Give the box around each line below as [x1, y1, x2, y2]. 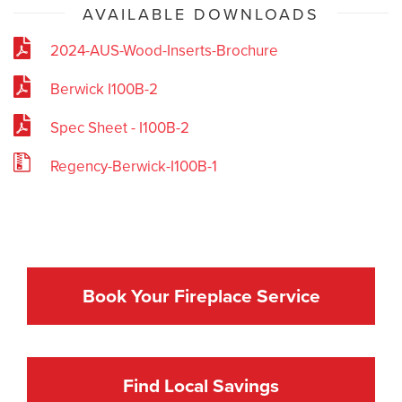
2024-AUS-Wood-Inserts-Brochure [50, 39, 279, 62]
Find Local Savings [123, 371, 279, 400]
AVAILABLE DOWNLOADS [83, 2, 319, 26]
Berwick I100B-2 [50, 77, 159, 100]
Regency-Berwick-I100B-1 [50, 154, 218, 178]
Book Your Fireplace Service [82, 282, 320, 310]
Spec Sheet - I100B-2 [50, 116, 190, 139]
